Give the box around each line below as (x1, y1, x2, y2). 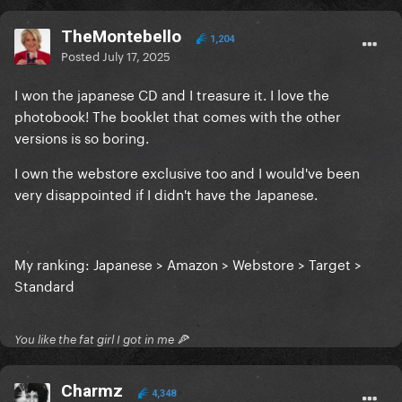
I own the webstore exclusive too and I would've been (14, 161, 360, 183)
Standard (14, 274, 74, 296)
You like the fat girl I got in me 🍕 (14, 332, 188, 347)
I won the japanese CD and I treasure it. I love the (14, 83, 329, 105)
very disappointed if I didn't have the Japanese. (14, 182, 318, 205)
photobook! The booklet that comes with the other (14, 104, 341, 127)
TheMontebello (61, 26, 181, 48)
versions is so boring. (14, 126, 149, 148)
